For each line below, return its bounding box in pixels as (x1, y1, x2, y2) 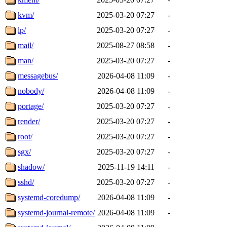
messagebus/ (18, 71, 58, 80)
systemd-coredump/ (18, 193, 80, 202)
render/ (18, 117, 40, 126)
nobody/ (18, 86, 44, 95)
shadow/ (18, 162, 45, 171)
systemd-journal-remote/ (18, 208, 95, 217)
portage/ (18, 101, 44, 110)
